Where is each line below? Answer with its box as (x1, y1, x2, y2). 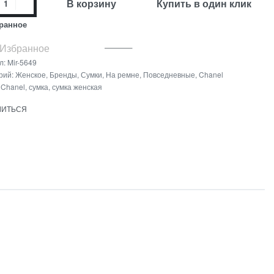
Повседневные (143, 69, 195, 80)
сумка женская (51, 81, 102, 92)
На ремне (105, 69, 139, 80)
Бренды (49, 69, 77, 80)
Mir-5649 (7, 57, 37, 68)
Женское (15, 69, 46, 80)
